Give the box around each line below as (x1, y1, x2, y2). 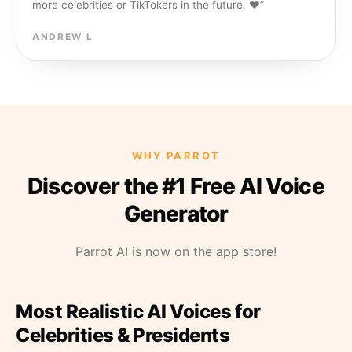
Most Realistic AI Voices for (16, 300, 261, 323)
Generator (123, 200, 229, 227)
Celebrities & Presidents (16, 324, 230, 346)
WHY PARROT (131, 149, 221, 162)
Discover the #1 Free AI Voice (27, 173, 324, 200)
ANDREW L (32, 31, 93, 42)
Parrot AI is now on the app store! (75, 244, 277, 259)
